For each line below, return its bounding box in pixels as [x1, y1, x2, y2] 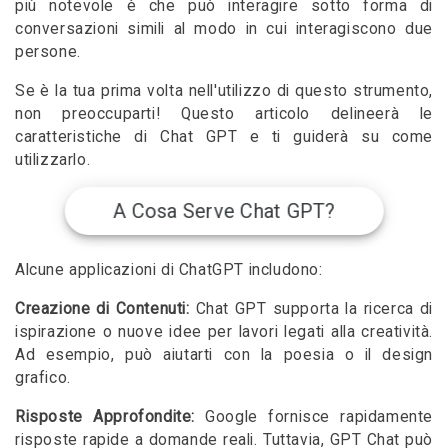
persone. [15, 43, 81, 62]
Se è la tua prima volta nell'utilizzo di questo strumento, [15, 81, 433, 100]
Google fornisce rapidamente [194, 407, 433, 426]
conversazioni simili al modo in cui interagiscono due [15, 20, 433, 39]
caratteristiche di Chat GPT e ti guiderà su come [15, 127, 433, 146]
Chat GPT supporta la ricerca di [189, 299, 433, 318]
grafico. [15, 368, 71, 387]
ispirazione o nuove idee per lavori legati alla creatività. [15, 322, 433, 341]
